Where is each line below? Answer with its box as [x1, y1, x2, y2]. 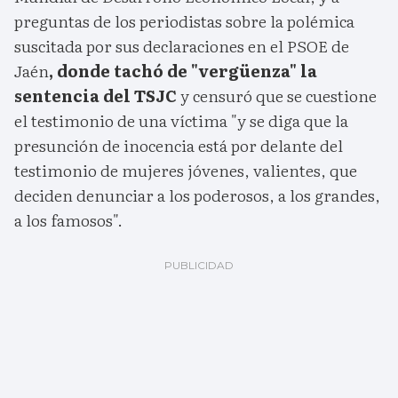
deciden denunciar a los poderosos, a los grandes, [14, 183, 380, 208]
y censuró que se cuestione [180, 84, 377, 108]
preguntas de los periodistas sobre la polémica [14, 9, 354, 34]
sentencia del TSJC [14, 84, 180, 108]
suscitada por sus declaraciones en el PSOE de [14, 34, 349, 59]
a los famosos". [14, 208, 123, 233]
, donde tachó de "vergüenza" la [49, 59, 317, 84]
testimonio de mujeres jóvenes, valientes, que [14, 158, 357, 183]
